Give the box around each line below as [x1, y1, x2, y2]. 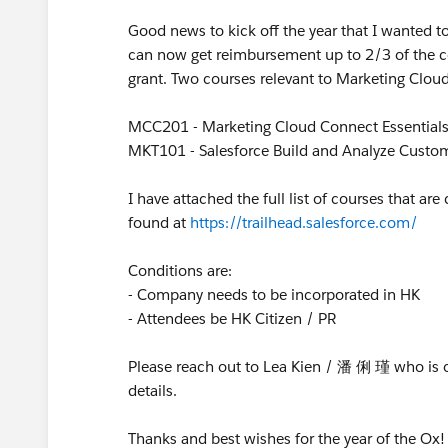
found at [128, 213, 190, 232]
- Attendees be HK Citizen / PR [128, 309, 336, 328]
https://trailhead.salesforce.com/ [190, 213, 418, 232]
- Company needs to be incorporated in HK [128, 285, 420, 304]
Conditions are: [128, 261, 236, 280]
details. [128, 381, 177, 400]
